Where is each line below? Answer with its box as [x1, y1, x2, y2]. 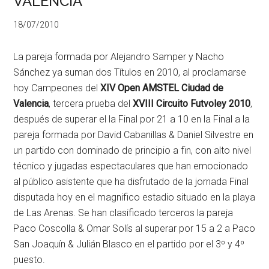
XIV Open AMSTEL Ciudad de [100, 82, 224, 94]
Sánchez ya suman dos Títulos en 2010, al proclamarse [13, 67, 247, 78]
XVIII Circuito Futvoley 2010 [133, 98, 251, 109]
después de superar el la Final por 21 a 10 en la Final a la [13, 113, 250, 125]
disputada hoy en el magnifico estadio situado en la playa [13, 192, 256, 203]
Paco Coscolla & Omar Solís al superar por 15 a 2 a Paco [13, 223, 256, 234]
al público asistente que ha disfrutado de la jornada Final [13, 176, 249, 187]
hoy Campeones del [13, 82, 101, 94]
